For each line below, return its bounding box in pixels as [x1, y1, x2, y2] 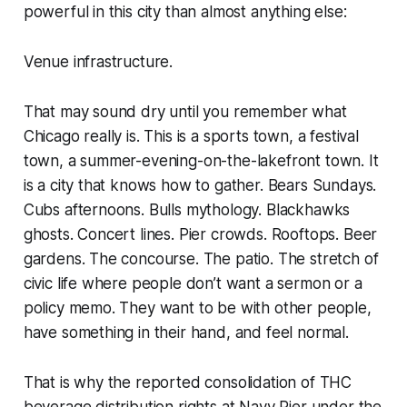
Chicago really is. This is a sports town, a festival [23, 127, 359, 146]
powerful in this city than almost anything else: [23, 3, 347, 22]
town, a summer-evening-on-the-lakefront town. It [23, 152, 379, 171]
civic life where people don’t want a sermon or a [23, 274, 362, 293]
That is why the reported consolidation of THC [23, 373, 352, 392]
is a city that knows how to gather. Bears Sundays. [23, 176, 377, 195]
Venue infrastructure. [23, 53, 174, 72]
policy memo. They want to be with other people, [23, 299, 372, 318]
